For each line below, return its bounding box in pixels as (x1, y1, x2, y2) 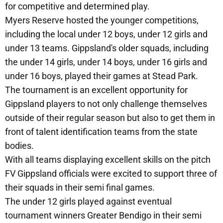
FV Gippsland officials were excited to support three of (5, 168, 217, 179)
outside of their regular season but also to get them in (5, 112, 215, 123)
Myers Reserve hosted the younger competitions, (5, 15, 199, 26)
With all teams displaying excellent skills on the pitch (5, 154, 211, 165)
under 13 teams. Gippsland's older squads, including (5, 43, 209, 54)
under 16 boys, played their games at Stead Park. (5, 71, 198, 82)
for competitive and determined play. (5, 1, 150, 12)
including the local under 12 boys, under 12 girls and (5, 29, 208, 40)
